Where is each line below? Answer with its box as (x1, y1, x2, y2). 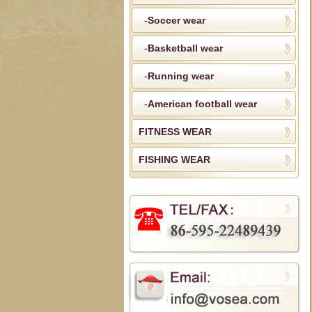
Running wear (147, 70, 214, 81)
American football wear (147, 98, 257, 109)
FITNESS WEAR (138, 126, 212, 137)
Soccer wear (147, 15, 205, 26)
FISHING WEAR (138, 154, 210, 165)
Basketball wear (147, 42, 223, 54)
